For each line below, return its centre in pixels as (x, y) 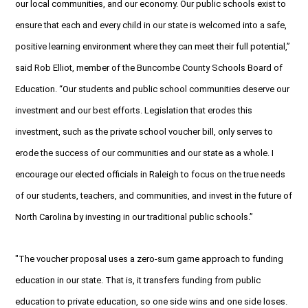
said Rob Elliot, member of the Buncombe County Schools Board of (149, 67)
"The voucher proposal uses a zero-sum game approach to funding (149, 258)
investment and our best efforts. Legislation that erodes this (134, 110)
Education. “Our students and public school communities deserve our (152, 89)
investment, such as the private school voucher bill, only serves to (144, 131)
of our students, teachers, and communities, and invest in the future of (154, 195)
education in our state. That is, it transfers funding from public (138, 280)
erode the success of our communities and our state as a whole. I (144, 153)
